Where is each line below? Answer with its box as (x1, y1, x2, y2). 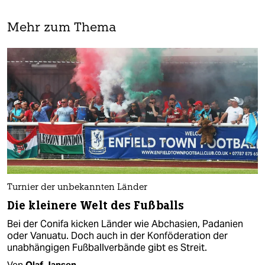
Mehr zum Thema (7, 22, 117, 35)
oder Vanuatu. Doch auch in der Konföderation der (7, 229, 228, 242)
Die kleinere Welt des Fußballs (7, 198, 184, 213)
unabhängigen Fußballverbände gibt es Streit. (7, 241, 207, 254)
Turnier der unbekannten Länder (7, 183, 147, 192)
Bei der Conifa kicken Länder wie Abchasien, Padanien (7, 217, 243, 230)
